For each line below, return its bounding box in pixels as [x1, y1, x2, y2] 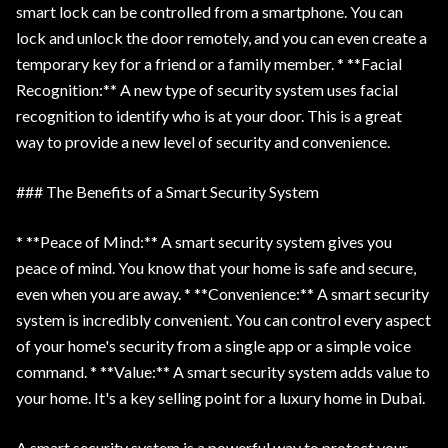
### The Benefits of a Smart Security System [16, 182, 319, 201]
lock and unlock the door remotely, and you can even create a [16, 28, 427, 47]
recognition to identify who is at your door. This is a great [16, 106, 402, 125]
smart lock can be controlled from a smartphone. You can [16, 2, 403, 21]
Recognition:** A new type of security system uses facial [16, 80, 398, 99]
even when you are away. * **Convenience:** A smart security [16, 284, 429, 303]
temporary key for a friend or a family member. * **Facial [16, 54, 402, 73]
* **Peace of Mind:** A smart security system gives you [16, 232, 392, 251]
